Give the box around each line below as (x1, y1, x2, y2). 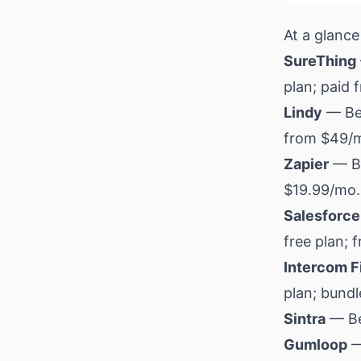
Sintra (284, 309, 326, 327)
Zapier (284, 155, 329, 172)
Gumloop (284, 335, 347, 353)
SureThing (284, 52, 356, 69)
